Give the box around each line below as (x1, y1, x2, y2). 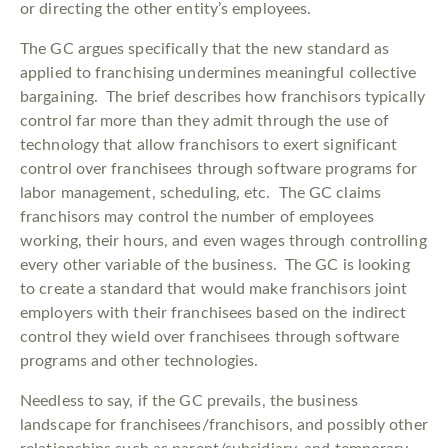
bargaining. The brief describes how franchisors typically (20, 89, 425, 106)
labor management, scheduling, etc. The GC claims (20, 185, 381, 202)
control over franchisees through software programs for (20, 161, 418, 178)
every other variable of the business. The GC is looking (20, 257, 410, 274)
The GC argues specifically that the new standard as (20, 41, 390, 58)
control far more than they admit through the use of (20, 113, 390, 130)
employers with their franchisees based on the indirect (20, 305, 407, 322)
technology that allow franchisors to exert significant (20, 137, 398, 154)
